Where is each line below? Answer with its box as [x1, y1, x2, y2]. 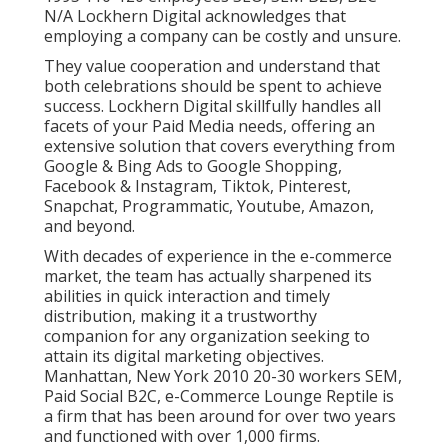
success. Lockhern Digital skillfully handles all [44, 94, 381, 117]
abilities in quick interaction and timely [44, 284, 330, 307]
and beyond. [44, 214, 135, 237]
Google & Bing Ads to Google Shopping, [44, 154, 342, 177]
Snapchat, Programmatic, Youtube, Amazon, [44, 194, 374, 217]
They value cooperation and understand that [44, 54, 380, 77]
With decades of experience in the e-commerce [44, 244, 392, 267]
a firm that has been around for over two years [44, 404, 396, 427]
